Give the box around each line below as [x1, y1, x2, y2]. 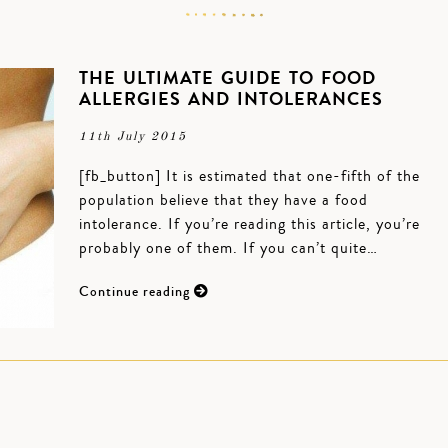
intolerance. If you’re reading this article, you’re [79, 213, 420, 235]
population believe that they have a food [79, 189, 368, 211]
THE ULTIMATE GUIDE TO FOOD [79, 65, 376, 91]
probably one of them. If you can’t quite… [79, 237, 378, 259]
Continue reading [79, 282, 194, 302]
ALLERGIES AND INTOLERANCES [79, 86, 383, 112]
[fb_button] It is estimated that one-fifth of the [79, 165, 420, 187]
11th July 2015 [79, 131, 187, 143]
